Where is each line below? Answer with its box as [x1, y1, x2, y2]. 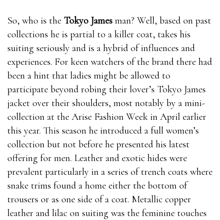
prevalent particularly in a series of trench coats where [7, 166, 213, 178]
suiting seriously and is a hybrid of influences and [7, 42, 195, 55]
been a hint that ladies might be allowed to [7, 70, 170, 82]
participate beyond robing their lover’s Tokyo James [7, 83, 206, 96]
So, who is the [7, 15, 64, 27]
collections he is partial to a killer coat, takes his [7, 28, 191, 41]
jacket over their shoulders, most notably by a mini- [7, 97, 205, 110]
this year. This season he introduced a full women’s [7, 125, 199, 137]
